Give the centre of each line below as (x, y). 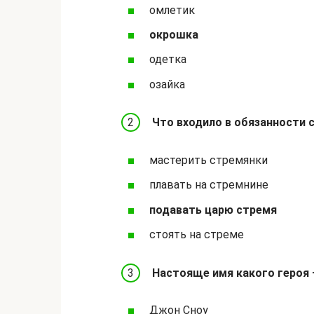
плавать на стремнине (209, 185)
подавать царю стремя (213, 210)
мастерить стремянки (209, 161)
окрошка (174, 35)
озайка (167, 84)
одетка (168, 60)
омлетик (172, 10)
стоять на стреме (197, 234)
